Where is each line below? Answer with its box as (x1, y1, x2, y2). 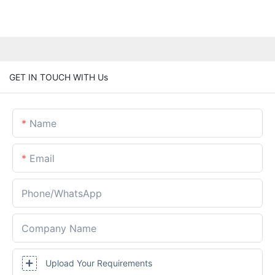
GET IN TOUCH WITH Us (9, 71, 108, 82)
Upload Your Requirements (45, 257, 152, 268)
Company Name (21, 222, 96, 234)
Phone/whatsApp (21, 187, 102, 199)
